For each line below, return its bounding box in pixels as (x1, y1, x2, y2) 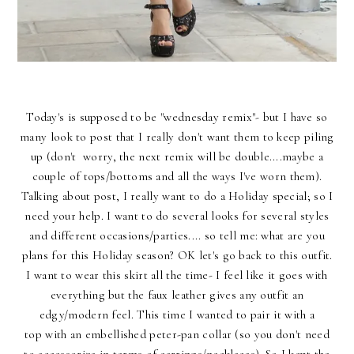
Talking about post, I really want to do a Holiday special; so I (21, 189, 333, 204)
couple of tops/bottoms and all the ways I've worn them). (32, 169, 322, 184)
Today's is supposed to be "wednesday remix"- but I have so (26, 110, 328, 125)
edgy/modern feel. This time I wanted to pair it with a (39, 307, 315, 322)
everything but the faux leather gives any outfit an (50, 288, 304, 303)
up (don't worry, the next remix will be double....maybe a (30, 149, 324, 164)
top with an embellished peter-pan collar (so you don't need (24, 327, 330, 342)
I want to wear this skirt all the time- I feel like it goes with (26, 268, 328, 283)
